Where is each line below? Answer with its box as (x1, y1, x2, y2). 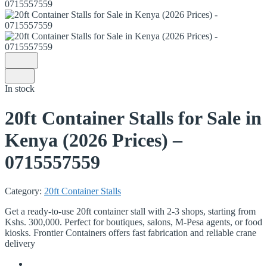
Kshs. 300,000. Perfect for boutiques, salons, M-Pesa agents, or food (5, 217, 262, 228)
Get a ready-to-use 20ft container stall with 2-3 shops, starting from (5, 206, 256, 217)
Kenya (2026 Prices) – (5, 129, 182, 151)
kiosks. (5, 228, 33, 238)
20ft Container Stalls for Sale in (5, 107, 262, 129)
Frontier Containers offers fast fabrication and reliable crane (33, 228, 256, 238)
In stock (5, 83, 35, 94)
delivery (5, 238, 35, 249)
